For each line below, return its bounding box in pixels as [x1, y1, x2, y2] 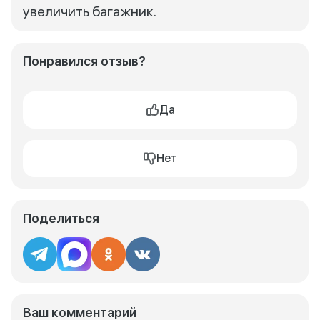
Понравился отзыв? [23, 54, 146, 69]
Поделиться [23, 211, 99, 226]
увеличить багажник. [23, 3, 156, 20]
